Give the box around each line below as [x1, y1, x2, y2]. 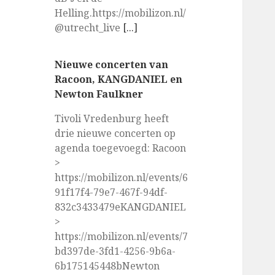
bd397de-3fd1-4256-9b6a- [55, 244, 176, 258]
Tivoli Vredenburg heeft [55, 112, 169, 126]
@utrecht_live [55, 21, 123, 35]
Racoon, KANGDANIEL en [55, 72, 183, 87]
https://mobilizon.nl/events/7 [55, 230, 188, 244]
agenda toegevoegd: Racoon [55, 141, 187, 155]
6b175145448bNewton [55, 259, 160, 273]
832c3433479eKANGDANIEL [55, 200, 187, 214]
